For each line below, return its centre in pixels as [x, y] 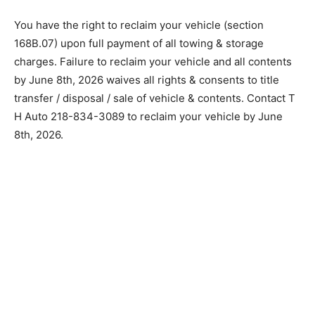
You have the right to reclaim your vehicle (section [139, 25]
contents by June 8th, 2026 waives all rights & [128, 80]
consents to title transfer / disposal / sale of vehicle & [146, 98]
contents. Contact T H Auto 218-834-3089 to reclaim [146, 117]
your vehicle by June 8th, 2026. [92, 135]
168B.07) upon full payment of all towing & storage [139, 44]
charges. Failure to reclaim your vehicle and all [130, 62]
